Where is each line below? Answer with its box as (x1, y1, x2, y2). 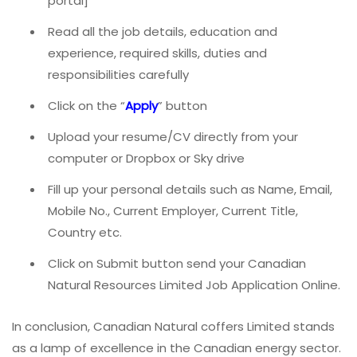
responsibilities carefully (48, 66, 189, 84)
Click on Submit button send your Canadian (48, 255, 306, 273)
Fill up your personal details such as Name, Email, (48, 181, 332, 198)
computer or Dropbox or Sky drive (48, 150, 245, 167)
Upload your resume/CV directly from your (48, 128, 298, 146)
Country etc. (48, 224, 122, 241)
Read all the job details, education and (48, 23, 277, 41)
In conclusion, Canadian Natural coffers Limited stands (12, 317, 335, 335)
